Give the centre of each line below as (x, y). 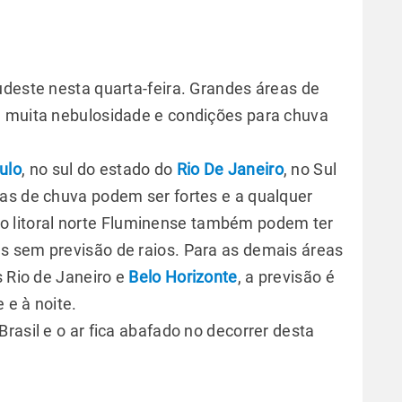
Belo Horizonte (183, 277)
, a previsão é (286, 277)
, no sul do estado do (99, 169)
